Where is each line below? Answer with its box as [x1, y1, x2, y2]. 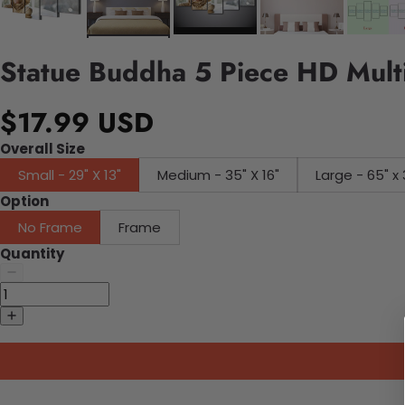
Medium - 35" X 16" [225, 165, 279, 185]
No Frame [18, 218, 82, 238]
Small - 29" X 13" [18, 165, 121, 185]
